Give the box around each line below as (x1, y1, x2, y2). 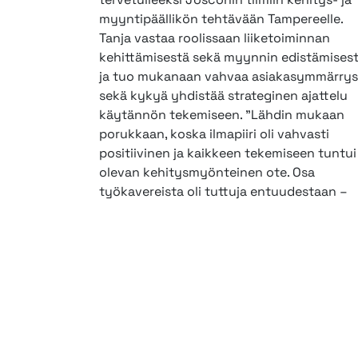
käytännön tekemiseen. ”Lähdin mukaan (98, 106, 344, 124)
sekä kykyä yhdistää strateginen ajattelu (98, 87, 348, 105)
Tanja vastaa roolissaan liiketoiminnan (98, 30, 330, 47)
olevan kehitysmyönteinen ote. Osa (98, 164, 315, 181)
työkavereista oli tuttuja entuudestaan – (98, 183, 348, 201)
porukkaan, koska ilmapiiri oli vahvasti (98, 125, 329, 143)
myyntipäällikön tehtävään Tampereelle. (98, 10, 343, 28)
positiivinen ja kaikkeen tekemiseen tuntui (98, 145, 356, 162)
